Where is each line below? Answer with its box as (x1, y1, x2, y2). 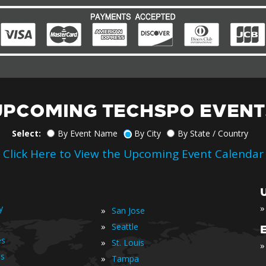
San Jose (112, 205, 145, 216)
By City (134, 128, 161, 139)
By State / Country (178, 128, 248, 139)
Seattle (112, 221, 138, 232)
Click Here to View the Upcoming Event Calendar (2, 146, 264, 161)
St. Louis (112, 237, 144, 248)
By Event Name (58, 128, 118, 139)
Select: (12, 128, 41, 139)
